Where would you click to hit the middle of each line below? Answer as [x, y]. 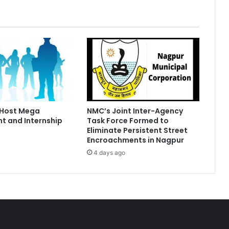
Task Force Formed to [128, 121]
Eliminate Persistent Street [137, 131]
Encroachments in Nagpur [135, 140]
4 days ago [109, 153]
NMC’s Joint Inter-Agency [135, 111]
